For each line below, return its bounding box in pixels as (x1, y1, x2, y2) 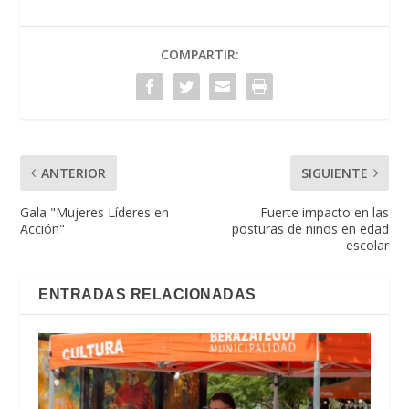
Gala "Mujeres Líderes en (20, 203, 170, 221)
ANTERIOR (41, 163, 107, 182)
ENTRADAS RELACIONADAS (38, 286, 257, 302)
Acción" (20, 219, 66, 237)
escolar (345, 236, 389, 254)
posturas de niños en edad (231, 219, 389, 237)
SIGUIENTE (300, 163, 368, 182)
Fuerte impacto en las (259, 203, 389, 221)
